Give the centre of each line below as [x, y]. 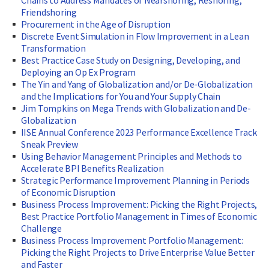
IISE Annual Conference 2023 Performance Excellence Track [139, 132]
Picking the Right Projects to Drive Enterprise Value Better [138, 252]
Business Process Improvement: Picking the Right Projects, [139, 204]
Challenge [41, 228]
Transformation [53, 48]
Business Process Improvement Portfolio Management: [132, 240]
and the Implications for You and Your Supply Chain [121, 96]
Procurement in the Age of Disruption [96, 24]
